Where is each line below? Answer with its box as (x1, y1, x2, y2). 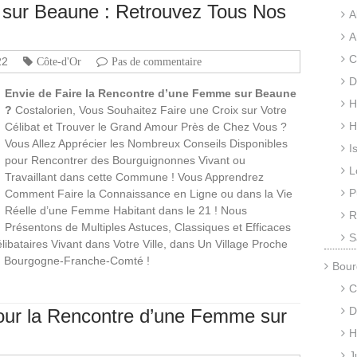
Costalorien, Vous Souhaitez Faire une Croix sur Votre (12, 103, 287, 116)
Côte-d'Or (37, 55, 81, 67)
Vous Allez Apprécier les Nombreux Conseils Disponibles (5, 136, 288, 150)
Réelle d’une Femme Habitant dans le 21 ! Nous (5, 203, 247, 217)
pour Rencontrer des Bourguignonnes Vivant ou (5, 153, 245, 167)
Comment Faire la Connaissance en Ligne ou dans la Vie (5, 186, 292, 200)
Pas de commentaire (112, 55, 202, 67)
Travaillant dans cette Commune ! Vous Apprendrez (5, 170, 264, 183)
